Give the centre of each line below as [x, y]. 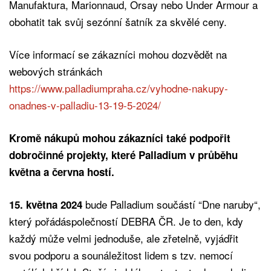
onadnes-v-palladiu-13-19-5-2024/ [87, 105]
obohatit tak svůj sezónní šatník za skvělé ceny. [119, 21]
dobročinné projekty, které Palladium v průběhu [123, 155]
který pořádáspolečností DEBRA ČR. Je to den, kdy [126, 221]
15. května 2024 [46, 204]
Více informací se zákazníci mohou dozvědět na [118, 54]
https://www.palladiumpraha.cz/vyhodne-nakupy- [119, 88]
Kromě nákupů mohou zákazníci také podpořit [120, 138]
